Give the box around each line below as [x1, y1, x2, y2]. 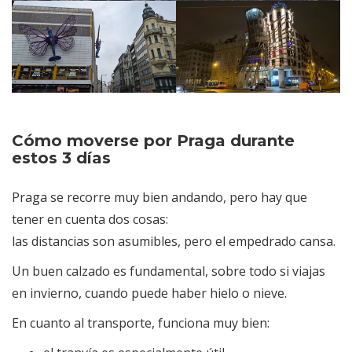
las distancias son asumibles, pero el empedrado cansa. [12, 233, 335, 251]
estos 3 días [12, 148, 111, 168]
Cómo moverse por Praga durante [12, 131, 295, 151]
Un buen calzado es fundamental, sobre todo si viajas [12, 262, 325, 280]
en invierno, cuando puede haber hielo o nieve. [12, 284, 287, 302]
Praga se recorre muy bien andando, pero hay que [12, 189, 307, 207]
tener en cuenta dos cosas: [12, 211, 168, 229]
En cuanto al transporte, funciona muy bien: [12, 314, 269, 332]
